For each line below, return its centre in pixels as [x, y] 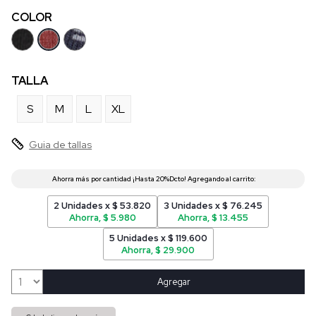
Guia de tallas [61, 145]
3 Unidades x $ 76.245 [213, 206]
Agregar [174, 281]
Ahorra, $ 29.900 [158, 250]
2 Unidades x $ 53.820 [102, 206]
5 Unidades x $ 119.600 [158, 238]
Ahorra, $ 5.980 [102, 218]
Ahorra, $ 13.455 [213, 218]
